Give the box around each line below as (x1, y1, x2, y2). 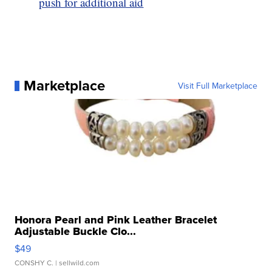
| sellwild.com (53, 257, 100, 268)
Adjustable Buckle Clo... (15, 223, 137, 240)
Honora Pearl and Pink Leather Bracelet (15, 212, 217, 228)
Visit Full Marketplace (177, 80, 257, 92)
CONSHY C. (15, 257, 54, 268)
